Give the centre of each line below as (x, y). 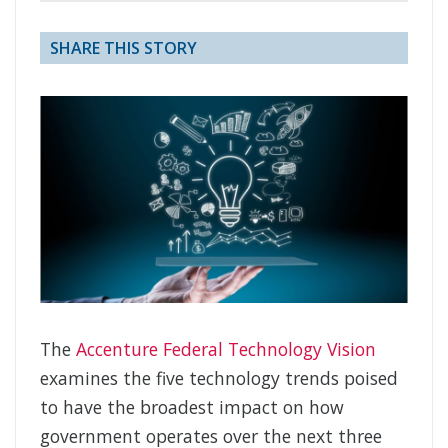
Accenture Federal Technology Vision (226, 349)
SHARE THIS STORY (123, 48)
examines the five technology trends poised (219, 378)
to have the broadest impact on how (192, 407)
